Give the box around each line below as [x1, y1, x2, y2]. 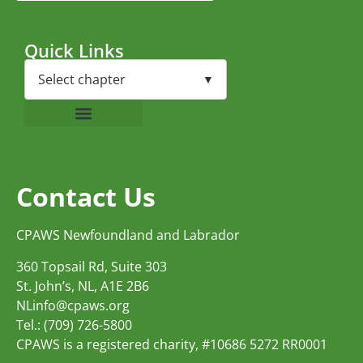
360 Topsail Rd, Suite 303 [16, 257, 167, 275]
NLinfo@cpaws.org [16, 296, 130, 314]
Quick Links [24, 38, 124, 63]
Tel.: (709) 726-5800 [16, 315, 132, 334]
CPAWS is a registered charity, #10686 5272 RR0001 [16, 335, 327, 353]
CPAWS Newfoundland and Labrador [16, 226, 240, 245]
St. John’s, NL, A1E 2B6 [16, 276, 149, 295]
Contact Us [16, 179, 156, 215]
